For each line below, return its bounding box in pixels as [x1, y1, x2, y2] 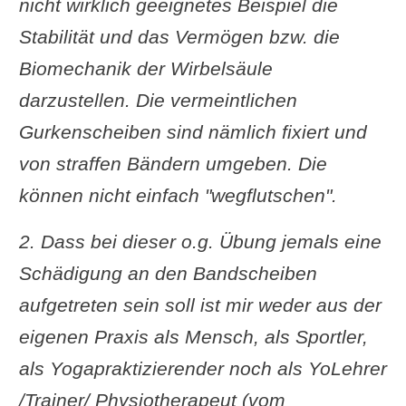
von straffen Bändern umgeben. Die [18, 152, 327, 174]
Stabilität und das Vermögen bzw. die [18, 25, 340, 47]
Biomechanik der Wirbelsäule [18, 57, 273, 79]
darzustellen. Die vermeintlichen [18, 89, 297, 111]
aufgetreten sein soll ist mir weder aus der [18, 294, 382, 315]
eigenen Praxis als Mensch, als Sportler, [18, 325, 368, 347]
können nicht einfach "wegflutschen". [18, 184, 343, 206]
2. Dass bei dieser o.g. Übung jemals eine [18, 230, 382, 252]
